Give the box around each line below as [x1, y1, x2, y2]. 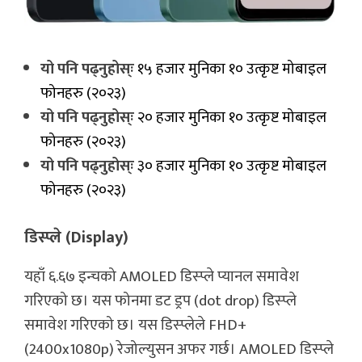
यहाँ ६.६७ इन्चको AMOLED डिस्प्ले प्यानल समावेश [24, 264, 299, 290]
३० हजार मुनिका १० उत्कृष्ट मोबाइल [134, 153, 326, 179]
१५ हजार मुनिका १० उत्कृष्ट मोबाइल [134, 56, 326, 82]
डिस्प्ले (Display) [24, 224, 128, 252]
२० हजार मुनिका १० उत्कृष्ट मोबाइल [134, 104, 326, 130]
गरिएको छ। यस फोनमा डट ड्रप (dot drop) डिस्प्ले [24, 288, 297, 314]
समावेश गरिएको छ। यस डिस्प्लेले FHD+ [24, 313, 246, 339]
